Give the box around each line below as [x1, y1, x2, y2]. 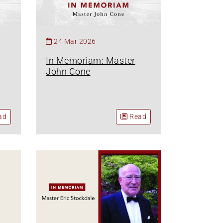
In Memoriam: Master [46, 55, 135, 66]
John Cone [46, 66, 91, 77]
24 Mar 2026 [54, 37, 96, 45]
